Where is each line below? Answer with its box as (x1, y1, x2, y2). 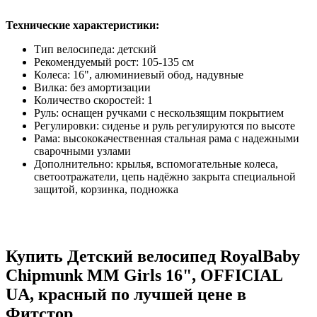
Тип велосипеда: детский (34, 42, 156, 55)
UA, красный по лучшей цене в (6, 284, 246, 304)
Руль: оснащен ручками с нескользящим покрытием (34, 106, 284, 119)
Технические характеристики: (6, 18, 159, 31)
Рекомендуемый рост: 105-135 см (34, 55, 194, 68)
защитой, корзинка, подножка (34, 183, 178, 195)
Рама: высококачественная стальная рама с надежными (34, 132, 299, 144)
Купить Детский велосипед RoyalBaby (6, 246, 300, 265)
